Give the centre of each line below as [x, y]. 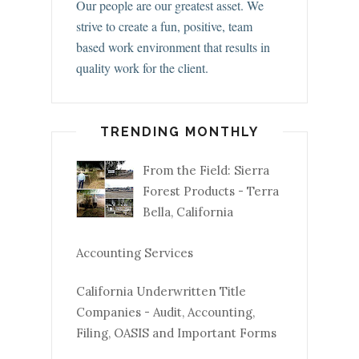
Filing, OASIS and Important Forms [176, 333]
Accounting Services [135, 253]
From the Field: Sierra [206, 170]
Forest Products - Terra [211, 191]
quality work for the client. [142, 68]
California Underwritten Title [161, 291]
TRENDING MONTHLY [179, 132]
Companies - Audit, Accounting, [165, 312]
